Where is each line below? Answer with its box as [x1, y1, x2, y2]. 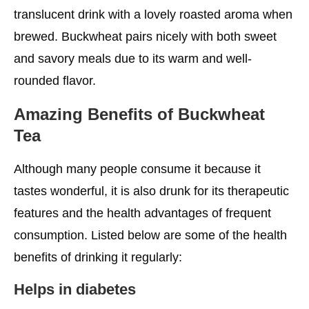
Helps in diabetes [14, 281, 136, 299]
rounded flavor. [14, 74, 96, 88]
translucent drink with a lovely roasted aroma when [14, 8, 292, 22]
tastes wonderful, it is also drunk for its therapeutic [14, 184, 289, 199]
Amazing [14, 105, 83, 124]
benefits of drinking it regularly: [14, 250, 182, 265]
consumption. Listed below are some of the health [14, 228, 287, 243]
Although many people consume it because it [14, 162, 261, 177]
